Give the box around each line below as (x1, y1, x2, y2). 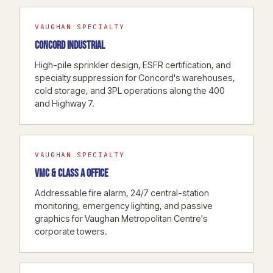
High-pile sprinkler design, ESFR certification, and (35, 59, 231, 70)
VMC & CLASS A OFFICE (35, 166, 108, 180)
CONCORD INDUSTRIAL (35, 38, 105, 52)
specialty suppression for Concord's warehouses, (35, 72, 235, 83)
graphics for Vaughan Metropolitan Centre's (35, 213, 208, 224)
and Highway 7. (35, 97, 94, 108)
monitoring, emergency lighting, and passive (35, 200, 213, 211)
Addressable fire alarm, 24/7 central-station (35, 187, 209, 198)
